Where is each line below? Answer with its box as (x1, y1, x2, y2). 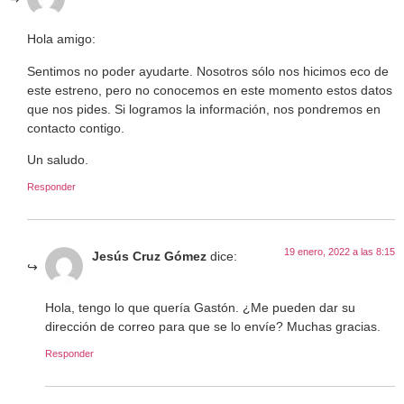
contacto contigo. (27, 120, 124, 135)
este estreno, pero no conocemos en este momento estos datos (27, 82, 392, 97)
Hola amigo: (27, 32, 96, 47)
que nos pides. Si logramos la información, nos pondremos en (27, 101, 381, 116)
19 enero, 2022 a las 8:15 (284, 246, 395, 258)
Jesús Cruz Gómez (92, 249, 207, 264)
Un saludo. (27, 151, 88, 167)
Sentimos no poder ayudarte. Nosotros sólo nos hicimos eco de (27, 63, 389, 78)
